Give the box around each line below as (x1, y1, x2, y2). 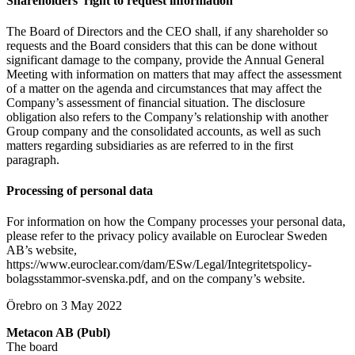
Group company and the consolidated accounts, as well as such (6, 124, 321, 138)
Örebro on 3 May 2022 (6, 299, 122, 313)
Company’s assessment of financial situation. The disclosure (6, 95, 305, 109)
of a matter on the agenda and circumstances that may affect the (6, 81, 322, 95)
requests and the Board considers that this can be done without (6, 38, 317, 52)
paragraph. (6, 152, 59, 166)
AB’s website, (6, 243, 77, 258)
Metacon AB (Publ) (6, 326, 110, 340)
